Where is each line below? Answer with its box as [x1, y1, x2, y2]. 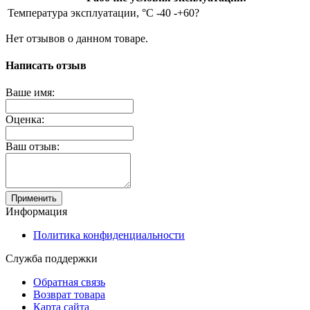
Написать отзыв [6, 60, 86, 72]
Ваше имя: [6, 86, 55, 99]
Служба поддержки [6, 253, 98, 265]
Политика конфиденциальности [33, 229, 185, 241]
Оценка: [6, 113, 44, 126]
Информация [6, 206, 67, 218]
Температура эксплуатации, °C [8, 6, 154, 19]
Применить [11, 193, 57, 204]
